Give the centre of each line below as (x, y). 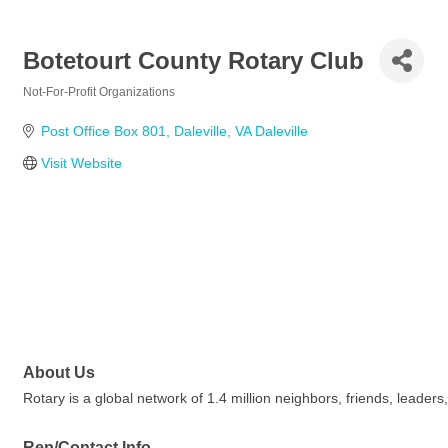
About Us (59, 372)
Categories (53, 105)
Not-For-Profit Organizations (99, 92)
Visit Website (81, 163)
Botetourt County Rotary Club (193, 60)
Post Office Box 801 (103, 131)
